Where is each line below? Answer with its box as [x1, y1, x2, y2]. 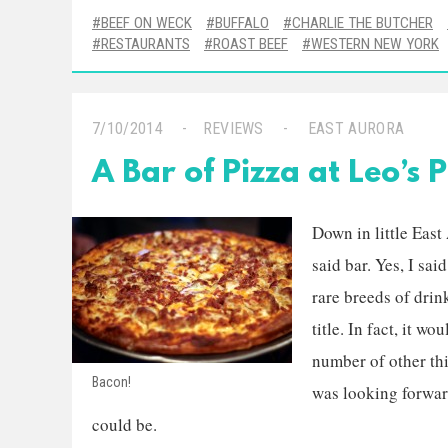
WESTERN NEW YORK [311, 35, 439, 53]
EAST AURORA [307, 119, 405, 138]
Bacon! [92, 374, 131, 390]
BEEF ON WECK [101, 14, 192, 32]
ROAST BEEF [213, 35, 288, 53]
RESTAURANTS [101, 35, 190, 53]
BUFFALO [215, 14, 269, 32]
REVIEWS [202, 119, 264, 138]
